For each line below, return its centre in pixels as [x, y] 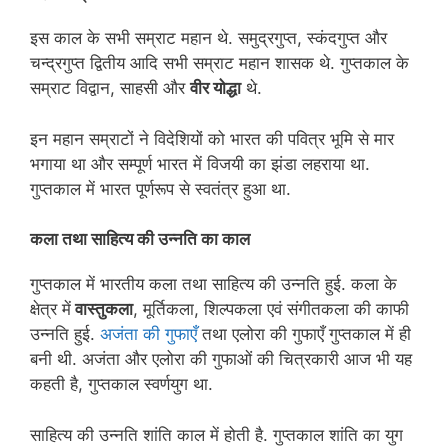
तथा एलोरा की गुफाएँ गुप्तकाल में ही [304, 334]
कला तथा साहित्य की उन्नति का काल [142, 239]
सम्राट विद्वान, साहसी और [110, 88]
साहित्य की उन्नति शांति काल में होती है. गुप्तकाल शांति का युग [216, 434]
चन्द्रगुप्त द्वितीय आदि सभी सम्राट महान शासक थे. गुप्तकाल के [219, 63]
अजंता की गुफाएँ [148, 334]
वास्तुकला [102, 309]
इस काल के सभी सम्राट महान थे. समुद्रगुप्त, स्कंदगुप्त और [208, 38]
